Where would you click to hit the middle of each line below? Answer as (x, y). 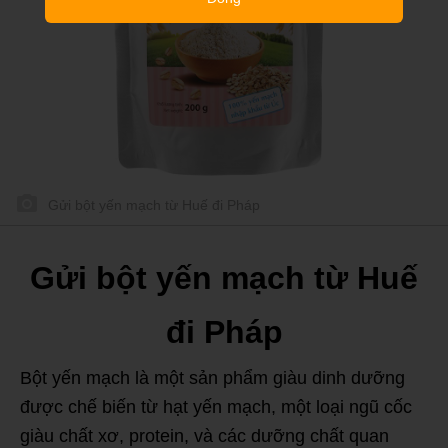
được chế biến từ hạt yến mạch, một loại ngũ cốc (216, 407)
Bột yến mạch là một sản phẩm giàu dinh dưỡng (212, 378)
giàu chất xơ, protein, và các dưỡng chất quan (204, 436)
